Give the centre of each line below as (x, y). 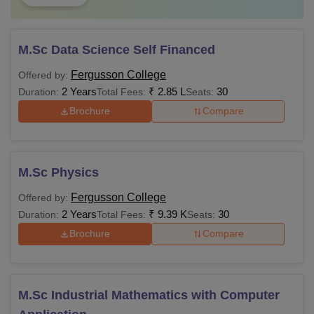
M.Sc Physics (59, 172)
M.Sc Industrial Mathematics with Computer (149, 295)
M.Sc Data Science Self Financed (117, 49)
